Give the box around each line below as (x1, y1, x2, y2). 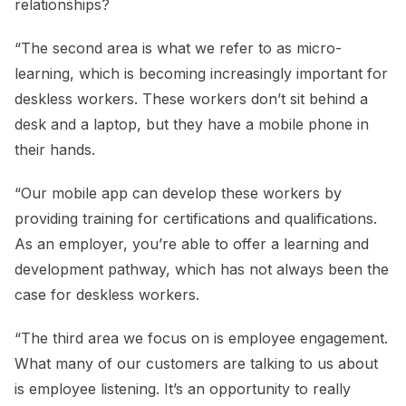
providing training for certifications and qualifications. (14, 209, 377, 228)
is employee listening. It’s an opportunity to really (14, 380, 351, 399)
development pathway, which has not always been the (14, 260, 389, 279)
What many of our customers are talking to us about (14, 354, 378, 373)
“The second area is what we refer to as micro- (14, 39, 342, 58)
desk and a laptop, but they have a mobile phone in (14, 115, 369, 134)
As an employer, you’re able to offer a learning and (14, 235, 369, 254)
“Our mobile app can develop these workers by (14, 184, 342, 203)
